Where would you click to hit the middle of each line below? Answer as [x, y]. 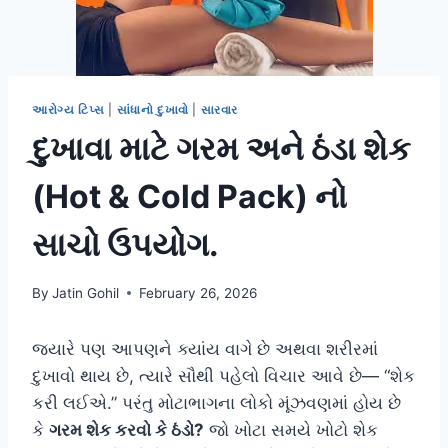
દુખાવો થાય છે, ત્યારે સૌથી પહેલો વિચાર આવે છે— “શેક [223, 375]
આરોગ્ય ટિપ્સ [68, 110]
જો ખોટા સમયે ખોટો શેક [291, 429]
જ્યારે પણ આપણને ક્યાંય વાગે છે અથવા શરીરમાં [205, 348]
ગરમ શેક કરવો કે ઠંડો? [126, 429]
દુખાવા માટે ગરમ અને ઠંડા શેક [221, 149]
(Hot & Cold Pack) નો [189, 197]
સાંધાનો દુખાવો [152, 110]
